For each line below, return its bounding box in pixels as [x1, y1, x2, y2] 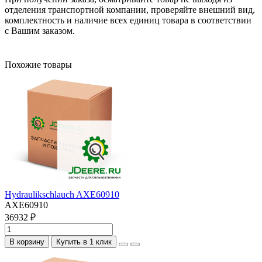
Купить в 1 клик [56, 237, 112, 246]
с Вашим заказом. [5, 25, 75, 36]
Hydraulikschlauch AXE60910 [5, 189, 119, 199]
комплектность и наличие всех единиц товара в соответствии [5, 15, 251, 25]
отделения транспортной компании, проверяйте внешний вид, [5, 4, 255, 15]
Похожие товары [5, 59, 72, 70]
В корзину [9, 237, 44, 246]
